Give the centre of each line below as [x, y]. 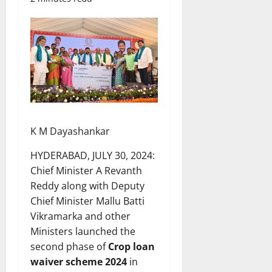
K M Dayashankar [70, 131]
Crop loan [131, 246]
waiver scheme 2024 [79, 261]
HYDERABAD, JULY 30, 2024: [93, 155]
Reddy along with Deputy [87, 185]
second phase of [69, 246]
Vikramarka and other [80, 216]
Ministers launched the [83, 231]
